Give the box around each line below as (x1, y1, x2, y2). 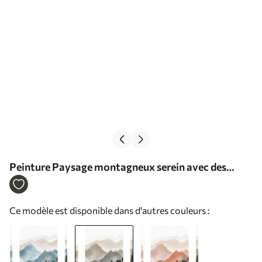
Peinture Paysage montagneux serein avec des (9, 160, 226, 173)
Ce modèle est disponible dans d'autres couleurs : (9, 205, 210, 216)
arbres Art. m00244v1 (9, 177, 115, 189)
